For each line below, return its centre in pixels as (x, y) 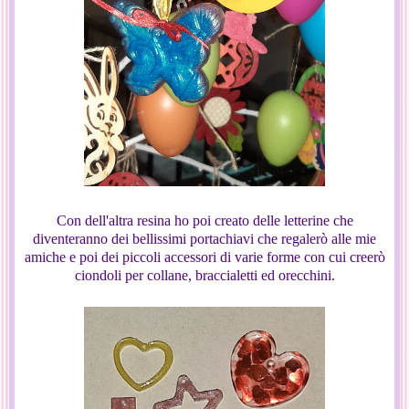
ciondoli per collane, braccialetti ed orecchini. (204, 276)
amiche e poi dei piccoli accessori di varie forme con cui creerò (204, 257)
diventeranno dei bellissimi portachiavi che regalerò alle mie (204, 239)
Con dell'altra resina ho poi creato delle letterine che (204, 221)
